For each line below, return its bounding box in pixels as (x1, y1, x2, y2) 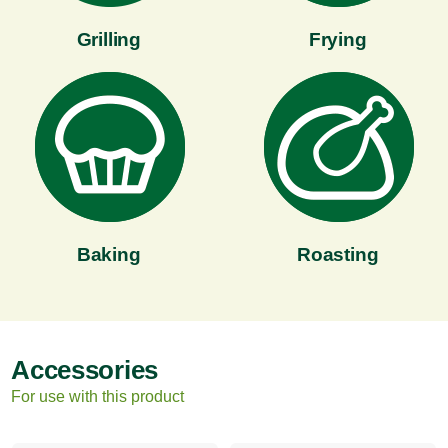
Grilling (76, 28, 141, 50)
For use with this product (11, 387, 185, 405)
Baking (76, 243, 141, 265)
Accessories (11, 354, 158, 385)
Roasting (297, 243, 379, 265)
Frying (308, 28, 367, 50)
